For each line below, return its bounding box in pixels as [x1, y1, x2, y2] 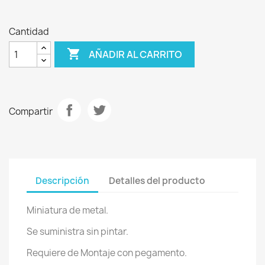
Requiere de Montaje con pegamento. [27, 247, 187, 259]
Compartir [9, 105, 53, 118]
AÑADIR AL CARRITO [89, 47, 183, 61]
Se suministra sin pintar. [27, 225, 128, 238]
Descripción [35, 174, 89, 187]
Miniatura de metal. [27, 204, 108, 216]
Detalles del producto [109, 174, 206, 187]
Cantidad [9, 25, 49, 38]
